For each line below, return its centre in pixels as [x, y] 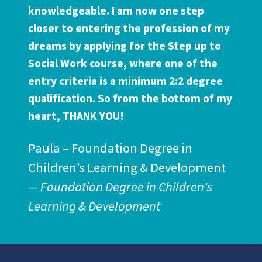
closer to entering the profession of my [129, 28]
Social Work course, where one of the [123, 63]
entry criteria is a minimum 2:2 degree [125, 81]
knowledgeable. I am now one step [116, 11]
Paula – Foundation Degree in [110, 148]
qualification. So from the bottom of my [130, 99]
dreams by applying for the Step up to [125, 46]
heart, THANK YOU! [76, 116]
